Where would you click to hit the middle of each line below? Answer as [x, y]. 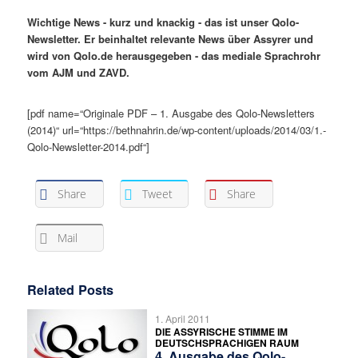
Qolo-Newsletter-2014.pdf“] [89, 147]
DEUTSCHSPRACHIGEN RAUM [227, 342]
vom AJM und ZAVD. [79, 73]
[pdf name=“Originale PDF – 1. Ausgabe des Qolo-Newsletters [171, 113]
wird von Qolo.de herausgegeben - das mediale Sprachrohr [174, 56]
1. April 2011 [183, 318]
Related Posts [71, 289]
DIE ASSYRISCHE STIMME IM [222, 331]
